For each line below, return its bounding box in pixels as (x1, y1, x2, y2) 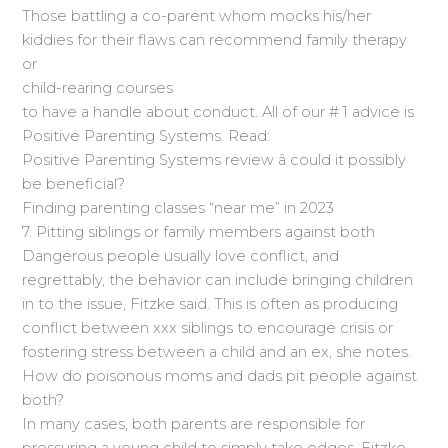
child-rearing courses (22, 79, 174, 98)
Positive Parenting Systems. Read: (22, 127, 271, 146)
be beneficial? (22, 175, 126, 194)
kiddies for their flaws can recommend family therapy (22, 31, 408, 50)
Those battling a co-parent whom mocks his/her (22, 7, 372, 26)
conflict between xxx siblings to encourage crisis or (22, 319, 394, 338)
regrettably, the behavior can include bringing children (22, 271, 414, 290)
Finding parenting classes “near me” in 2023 (22, 199, 335, 218)
